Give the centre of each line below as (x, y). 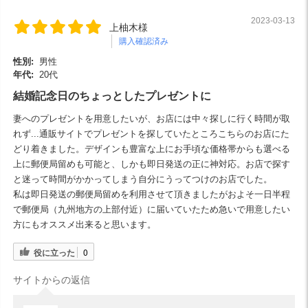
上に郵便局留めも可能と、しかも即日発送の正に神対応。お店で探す (152, 164)
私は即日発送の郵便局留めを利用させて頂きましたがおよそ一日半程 (152, 194)
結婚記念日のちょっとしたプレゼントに (112, 96)
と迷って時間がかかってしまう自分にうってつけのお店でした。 (143, 179)
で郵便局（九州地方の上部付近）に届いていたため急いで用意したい (152, 209)
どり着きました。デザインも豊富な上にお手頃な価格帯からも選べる (152, 148)
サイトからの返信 (52, 279)
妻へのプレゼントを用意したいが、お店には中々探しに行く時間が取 (152, 118)
